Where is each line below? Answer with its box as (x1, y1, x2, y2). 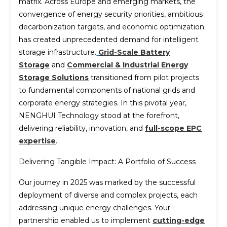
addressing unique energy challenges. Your (19, 203, 171, 212)
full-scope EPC (145, 123, 202, 133)
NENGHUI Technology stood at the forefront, (19, 110, 180, 120)
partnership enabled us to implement (19, 215, 153, 225)
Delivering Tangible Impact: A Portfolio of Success (19, 157, 196, 166)
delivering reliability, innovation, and (19, 123, 145, 133)
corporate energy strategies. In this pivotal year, (19, 98, 187, 107)
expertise (19, 136, 56, 145)
